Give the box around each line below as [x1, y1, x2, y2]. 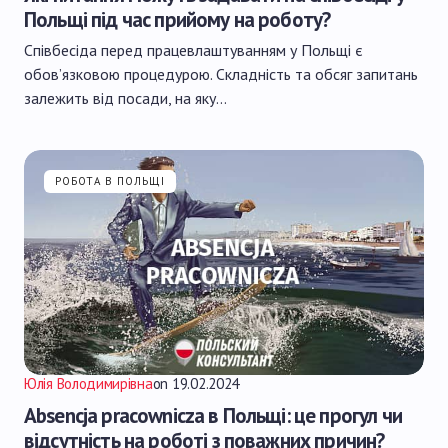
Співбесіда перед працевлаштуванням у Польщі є [24, 40, 363, 60]
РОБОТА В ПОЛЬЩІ [55, 174, 166, 188]
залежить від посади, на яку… [24, 88, 227, 108]
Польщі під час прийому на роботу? [24, 6, 331, 33]
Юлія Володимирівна [24, 374, 153, 393]
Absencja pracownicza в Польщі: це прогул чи [24, 402, 402, 429]
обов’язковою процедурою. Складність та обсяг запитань [24, 64, 418, 84]
